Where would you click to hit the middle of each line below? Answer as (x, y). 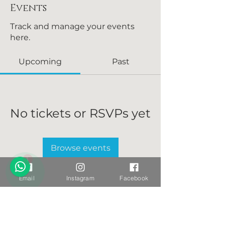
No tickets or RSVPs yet (80, 113)
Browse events (80, 148)
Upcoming (40, 62)
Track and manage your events (72, 26)
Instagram (80, 178)
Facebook (134, 178)
